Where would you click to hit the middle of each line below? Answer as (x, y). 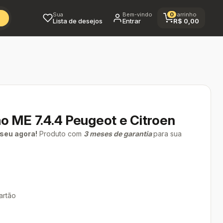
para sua (167, 134)
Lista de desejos (78, 21)
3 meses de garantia (118, 134)
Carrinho (185, 14)
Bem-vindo (137, 14)
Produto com (60, 134)
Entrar (132, 21)
